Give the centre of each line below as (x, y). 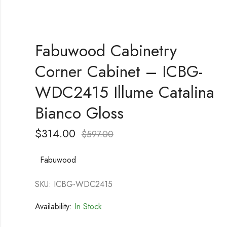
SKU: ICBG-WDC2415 (73, 184)
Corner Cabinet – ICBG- (119, 71)
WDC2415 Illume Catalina (124, 92)
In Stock (87, 206)
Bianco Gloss (79, 113)
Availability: (53, 206)
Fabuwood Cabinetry (106, 50)
